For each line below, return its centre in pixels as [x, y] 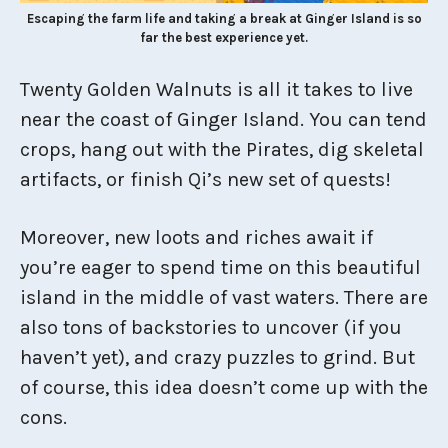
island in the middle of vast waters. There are [224, 298]
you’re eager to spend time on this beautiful [220, 268]
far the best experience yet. [224, 38]
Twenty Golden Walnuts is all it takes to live [216, 90]
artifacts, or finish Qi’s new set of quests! [205, 180]
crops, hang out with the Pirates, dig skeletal [222, 150]
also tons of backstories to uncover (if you [211, 328]
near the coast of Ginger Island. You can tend [223, 120]
